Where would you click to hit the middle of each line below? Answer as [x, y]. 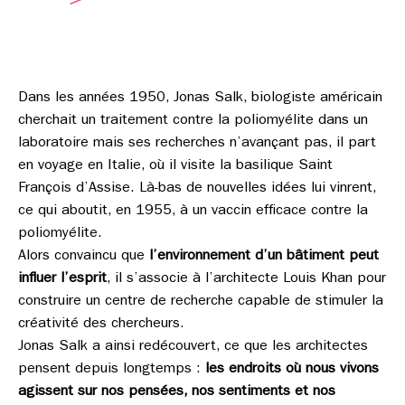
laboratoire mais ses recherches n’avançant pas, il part [197, 144]
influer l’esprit [62, 279]
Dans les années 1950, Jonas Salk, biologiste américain [200, 99]
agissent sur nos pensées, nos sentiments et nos [177, 392]
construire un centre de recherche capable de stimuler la [201, 302]
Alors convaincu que [84, 257]
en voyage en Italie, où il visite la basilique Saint [175, 166]
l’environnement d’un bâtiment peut [264, 257]
